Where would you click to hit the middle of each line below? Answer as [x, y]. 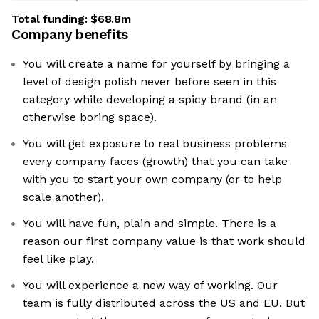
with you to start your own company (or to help [152, 179]
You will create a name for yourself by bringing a [156, 64]
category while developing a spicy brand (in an [150, 100]
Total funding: [51, 19]
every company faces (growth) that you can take [155, 162]
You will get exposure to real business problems [155, 144]
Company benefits [70, 35]
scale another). [63, 197]
